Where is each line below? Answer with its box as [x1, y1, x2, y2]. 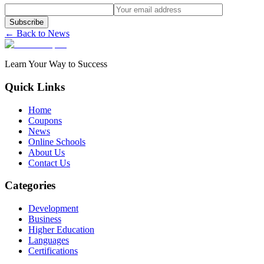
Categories [5, 179, 55, 192]
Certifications [28, 246, 78, 256]
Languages [28, 235, 69, 246]
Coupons [28, 115, 62, 126]
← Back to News [5, 28, 70, 39]
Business [28, 214, 61, 225]
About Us [28, 147, 65, 157]
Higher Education [28, 225, 94, 235]
